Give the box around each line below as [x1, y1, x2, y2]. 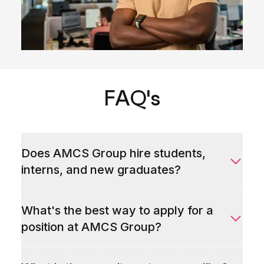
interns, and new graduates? [21, 163, 181, 177]
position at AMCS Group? [21, 220, 161, 234]
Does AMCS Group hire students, [21, 146, 206, 160]
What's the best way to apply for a [21, 203, 213, 217]
